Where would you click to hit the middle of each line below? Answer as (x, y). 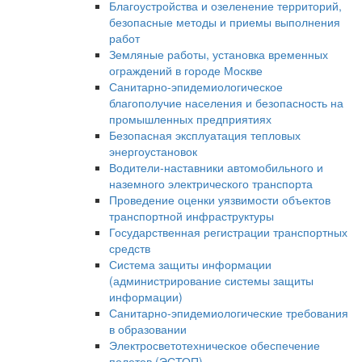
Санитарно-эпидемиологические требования (229, 313)
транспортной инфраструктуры (192, 216)
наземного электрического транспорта (211, 183)
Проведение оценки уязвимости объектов (220, 200)
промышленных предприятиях (190, 119)
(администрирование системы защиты (211, 280)
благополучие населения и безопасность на (226, 103)
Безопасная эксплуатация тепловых (205, 135)
